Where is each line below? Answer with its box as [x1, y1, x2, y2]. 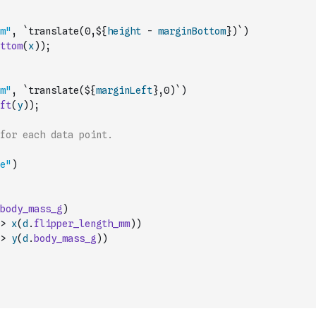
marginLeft [96, 85, 152, 96]
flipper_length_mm [34, 218, 130, 229]
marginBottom [158, 25, 226, 37]
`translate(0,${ [23, 25, 107, 37]
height [107, 25, 141, 37]
